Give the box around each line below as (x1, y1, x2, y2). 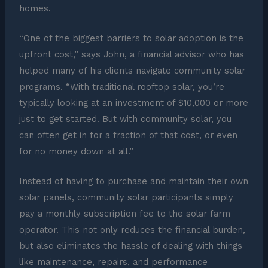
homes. (19, 2, 51, 14)
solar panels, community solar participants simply (19, 192, 233, 203)
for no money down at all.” (19, 146, 133, 157)
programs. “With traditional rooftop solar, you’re (19, 81, 224, 93)
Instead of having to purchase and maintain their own (19, 176, 248, 187)
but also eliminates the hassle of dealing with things (19, 240, 242, 252)
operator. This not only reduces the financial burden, (19, 224, 245, 236)
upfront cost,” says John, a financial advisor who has (19, 49, 244, 60)
